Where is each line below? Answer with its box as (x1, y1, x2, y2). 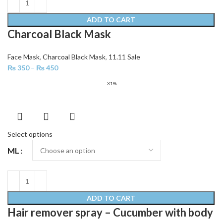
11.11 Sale (109, 53, 140, 61)
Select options (7, 130, 53, 139)
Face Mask (7, 53, 40, 61)
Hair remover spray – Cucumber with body (7, 206, 213, 220)
